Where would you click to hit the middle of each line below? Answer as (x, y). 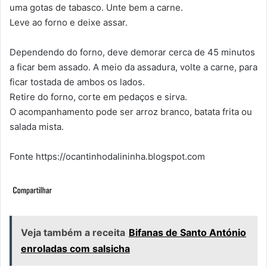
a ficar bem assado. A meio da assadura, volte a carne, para (133, 67)
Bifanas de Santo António (187, 232)
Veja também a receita (73, 232)
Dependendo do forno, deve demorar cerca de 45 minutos (132, 52)
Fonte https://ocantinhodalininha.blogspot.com (107, 156)
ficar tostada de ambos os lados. (77, 82)
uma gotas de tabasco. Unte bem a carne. (96, 7)
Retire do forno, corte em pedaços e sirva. (98, 97)
